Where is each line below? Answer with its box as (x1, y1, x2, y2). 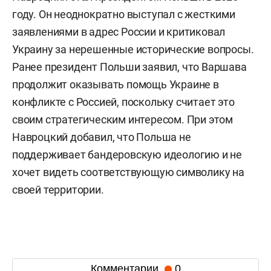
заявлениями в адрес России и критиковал (12, 25, 226, 38)
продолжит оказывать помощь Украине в (12, 77, 219, 91)
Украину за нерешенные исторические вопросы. (12, 42, 254, 56)
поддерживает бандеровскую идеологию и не (12, 148, 242, 161)
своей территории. (12, 183, 104, 196)
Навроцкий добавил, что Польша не (12, 130, 191, 143)
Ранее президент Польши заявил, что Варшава (12, 60, 247, 73)
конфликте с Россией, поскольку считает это (12, 95, 235, 108)
